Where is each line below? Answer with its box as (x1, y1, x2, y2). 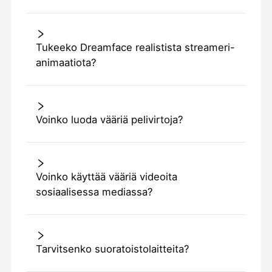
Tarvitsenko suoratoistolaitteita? (35, 243, 189, 256)
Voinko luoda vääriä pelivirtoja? (35, 114, 183, 126)
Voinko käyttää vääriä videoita (35, 171, 177, 183)
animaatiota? (35, 56, 96, 69)
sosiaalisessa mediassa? (35, 186, 152, 199)
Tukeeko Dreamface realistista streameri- (35, 41, 235, 54)
